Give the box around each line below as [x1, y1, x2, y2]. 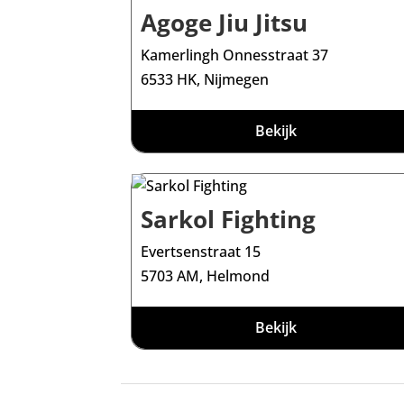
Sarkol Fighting [141, 202, 317, 235]
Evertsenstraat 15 [141, 241, 262, 262]
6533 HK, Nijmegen [141, 69, 270, 90]
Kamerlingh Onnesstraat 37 [141, 45, 329, 66]
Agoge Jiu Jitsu [141, 6, 308, 40]
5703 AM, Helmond [141, 265, 271, 286]
